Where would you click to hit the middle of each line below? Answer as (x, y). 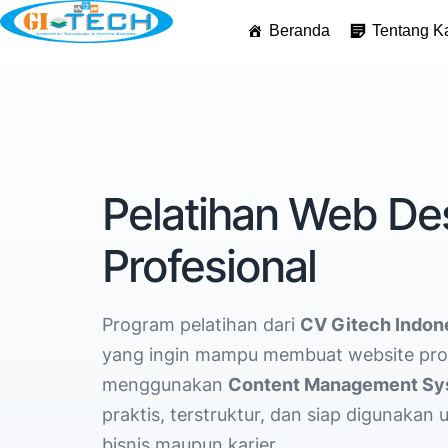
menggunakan (165, 384)
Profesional (209, 265)
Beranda (299, 30)
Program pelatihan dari (201, 324)
